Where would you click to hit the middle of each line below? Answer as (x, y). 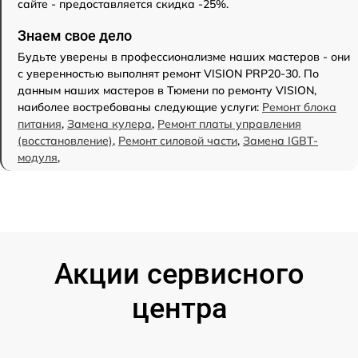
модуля (38, 157)
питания (40, 123)
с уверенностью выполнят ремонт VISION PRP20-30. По (168, 73)
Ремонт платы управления (229, 123)
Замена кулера (109, 123)
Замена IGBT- (280, 140)
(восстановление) (65, 140)
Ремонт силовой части (178, 140)
